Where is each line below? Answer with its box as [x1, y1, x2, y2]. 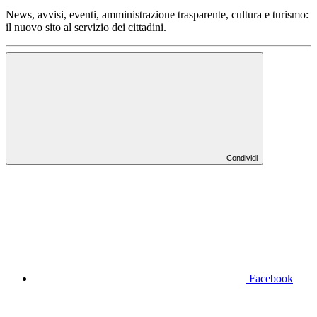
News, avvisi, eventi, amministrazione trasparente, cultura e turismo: [6, 8, 309, 21]
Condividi [226, 154, 258, 163]
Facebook [249, 272, 293, 285]
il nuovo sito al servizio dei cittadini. [6, 21, 166, 34]
